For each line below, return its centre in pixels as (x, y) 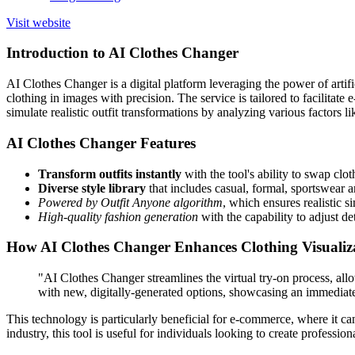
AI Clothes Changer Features (101, 143)
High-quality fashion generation (118, 216)
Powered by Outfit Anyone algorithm (130, 202)
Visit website (38, 22)
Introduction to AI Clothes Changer (122, 53)
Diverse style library (92, 188)
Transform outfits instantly (110, 174)
